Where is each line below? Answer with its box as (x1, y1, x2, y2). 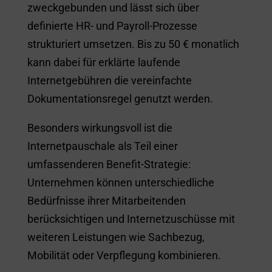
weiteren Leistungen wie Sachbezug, (27, 230, 205, 243)
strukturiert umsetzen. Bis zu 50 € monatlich (27, 37, 239, 50)
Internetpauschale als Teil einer (27, 139, 178, 152)
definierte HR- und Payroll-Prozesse (27, 19, 197, 32)
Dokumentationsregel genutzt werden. (27, 92, 213, 105)
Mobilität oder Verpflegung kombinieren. (27, 248, 221, 262)
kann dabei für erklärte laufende (27, 55, 180, 69)
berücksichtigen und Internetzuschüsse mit (27, 212, 235, 225)
